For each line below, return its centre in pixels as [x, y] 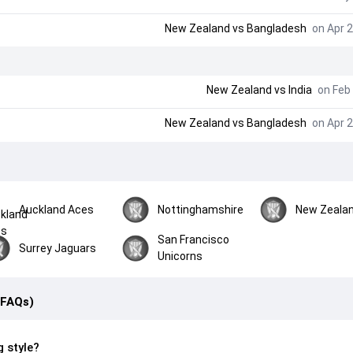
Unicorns [180, 256]
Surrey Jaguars [58, 248]
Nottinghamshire [200, 209]
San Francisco [193, 240]
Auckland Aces [57, 209]
